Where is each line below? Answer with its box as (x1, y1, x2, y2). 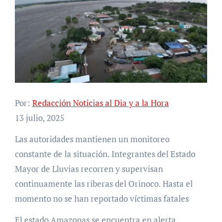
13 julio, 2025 (14, 111, 64, 123)
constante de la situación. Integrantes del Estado (14, 148, 195, 160)
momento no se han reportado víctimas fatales (14, 192, 189, 204)
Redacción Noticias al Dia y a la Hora (32, 97, 169, 109)
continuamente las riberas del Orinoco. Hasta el (14, 177, 193, 189)
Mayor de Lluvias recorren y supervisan (14, 163, 163, 174)
